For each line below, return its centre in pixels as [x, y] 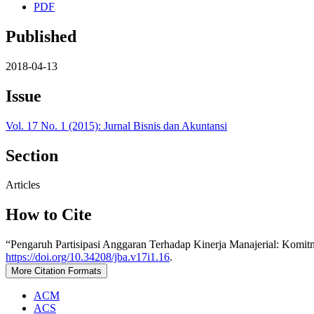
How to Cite [49, 215]
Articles [23, 185]
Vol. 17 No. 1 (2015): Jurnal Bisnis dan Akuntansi [116, 125]
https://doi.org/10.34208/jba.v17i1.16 [88, 257]
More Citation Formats [56, 271]
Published [41, 36]
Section [32, 155]
